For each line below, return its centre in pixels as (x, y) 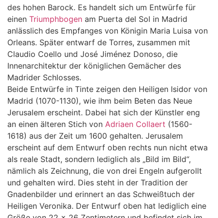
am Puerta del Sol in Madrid (135, 19)
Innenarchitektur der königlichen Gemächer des (94, 65)
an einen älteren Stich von (56, 124)
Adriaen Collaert (135, 124)
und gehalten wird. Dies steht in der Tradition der (98, 182)
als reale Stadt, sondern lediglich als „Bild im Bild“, (99, 159)
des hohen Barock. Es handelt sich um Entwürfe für (101, 7)
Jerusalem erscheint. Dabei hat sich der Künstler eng (104, 112)
